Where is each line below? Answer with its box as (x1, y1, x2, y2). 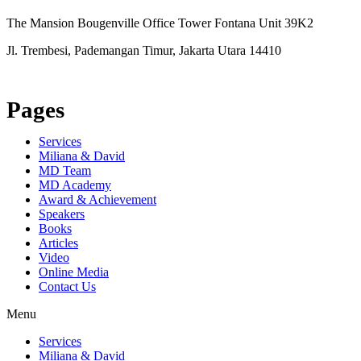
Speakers (39, 206, 85, 221)
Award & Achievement (39, 192, 156, 206)
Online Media (39, 264, 109, 279)
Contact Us (39, 279, 96, 293)
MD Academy (39, 177, 111, 192)
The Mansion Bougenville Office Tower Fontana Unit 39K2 (6, 15, 313, 30)
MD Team (39, 163, 91, 177)
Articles (39, 235, 78, 250)
